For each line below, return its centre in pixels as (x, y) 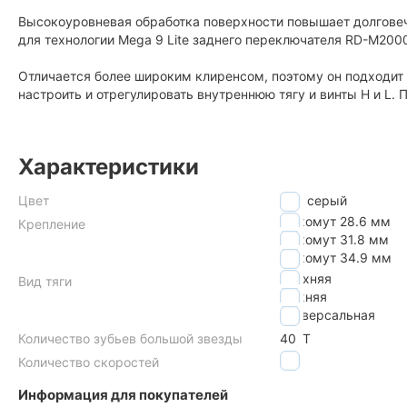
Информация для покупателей (123, 394)
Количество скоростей (89, 362)
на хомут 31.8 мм (334, 239)
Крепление (52, 223)
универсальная (328, 314)
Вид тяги (45, 281)
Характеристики (109, 166)
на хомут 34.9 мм (336, 257)
